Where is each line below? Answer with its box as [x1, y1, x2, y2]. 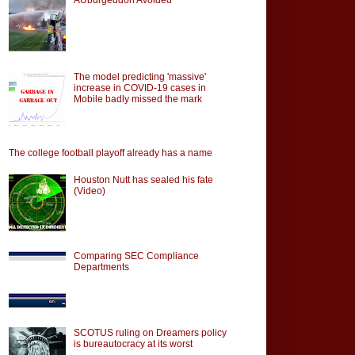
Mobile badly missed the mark [73, 93, 202, 105]
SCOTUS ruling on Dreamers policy [73, 327, 227, 339]
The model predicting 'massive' [73, 71, 206, 82]
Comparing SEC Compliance [73, 250, 199, 262]
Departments [73, 261, 129, 273]
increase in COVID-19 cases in [73, 82, 206, 94]
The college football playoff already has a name [9, 147, 212, 159]
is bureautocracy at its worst [73, 338, 193, 350]
